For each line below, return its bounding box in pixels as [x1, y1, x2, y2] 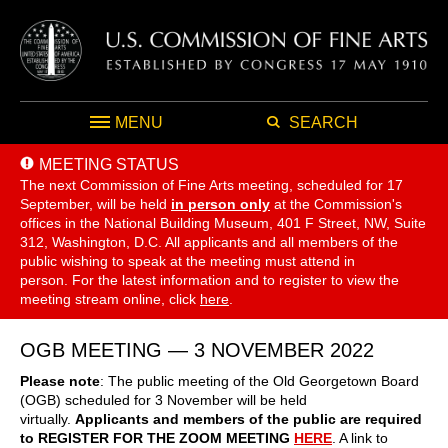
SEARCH [288, 113, 358, 131]
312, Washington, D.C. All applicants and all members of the [20, 233, 398, 250]
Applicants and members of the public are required [75, 410, 422, 427]
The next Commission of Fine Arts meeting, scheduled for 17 [20, 176, 403, 193]
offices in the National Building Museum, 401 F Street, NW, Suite [20, 214, 426, 231]
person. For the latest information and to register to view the [20, 271, 399, 288]
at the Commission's [274, 195, 402, 212]
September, [20, 195, 93, 212]
